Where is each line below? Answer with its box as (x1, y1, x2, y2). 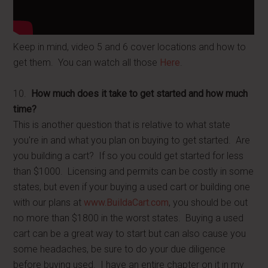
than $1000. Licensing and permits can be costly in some (13, 166, 254, 177)
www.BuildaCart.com (84, 197, 169, 208)
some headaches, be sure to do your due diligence (13, 243, 226, 255)
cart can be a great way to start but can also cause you (13, 228, 246, 239)
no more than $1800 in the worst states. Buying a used (13, 212, 244, 224)
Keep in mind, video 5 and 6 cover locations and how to (13, 41, 246, 53)
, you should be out (169, 197, 248, 208)
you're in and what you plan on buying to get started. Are (13, 135, 251, 146)
